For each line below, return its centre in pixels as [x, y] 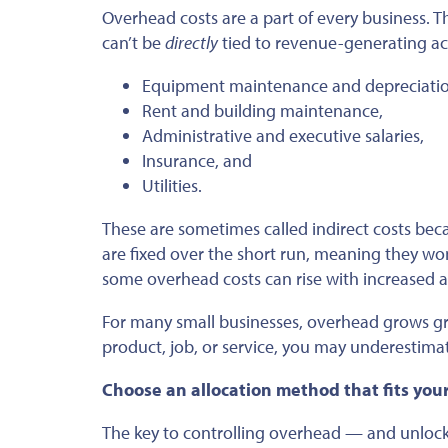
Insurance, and [197, 160]
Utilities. [172, 185]
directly [191, 42]
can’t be [133, 42]
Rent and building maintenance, [262, 110]
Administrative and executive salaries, [283, 135]
